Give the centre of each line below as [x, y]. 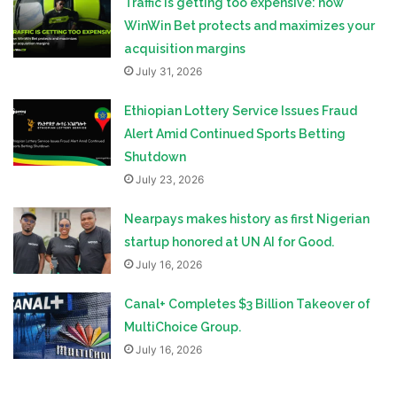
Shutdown [156, 156]
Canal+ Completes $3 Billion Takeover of [248, 304]
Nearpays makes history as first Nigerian [247, 218]
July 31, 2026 [169, 71]
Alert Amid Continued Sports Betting [235, 133]
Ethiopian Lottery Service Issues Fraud [241, 110]
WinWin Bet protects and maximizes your [250, 25]
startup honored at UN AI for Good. [230, 241]
